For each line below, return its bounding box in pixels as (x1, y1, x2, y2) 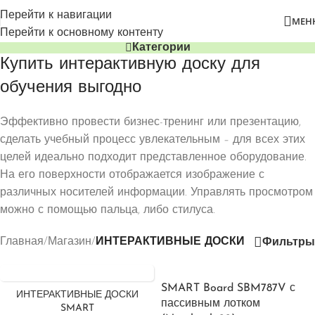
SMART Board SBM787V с (161, 283, 295, 294)
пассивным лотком (161, 298, 260, 309)
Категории (131, 42, 191, 53)
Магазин (48, 236, 91, 247)
